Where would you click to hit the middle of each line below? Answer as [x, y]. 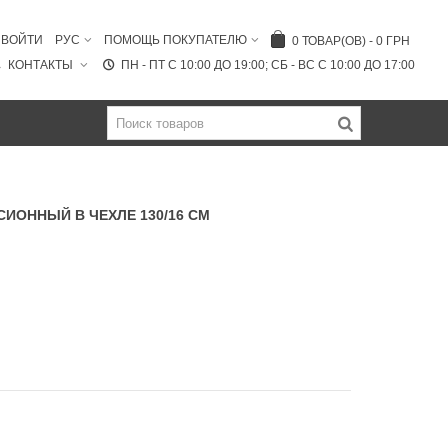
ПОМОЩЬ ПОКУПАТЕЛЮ [175, 40]
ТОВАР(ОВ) [334, 40]
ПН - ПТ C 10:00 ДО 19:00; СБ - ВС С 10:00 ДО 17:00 [268, 64]
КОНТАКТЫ [42, 64]
